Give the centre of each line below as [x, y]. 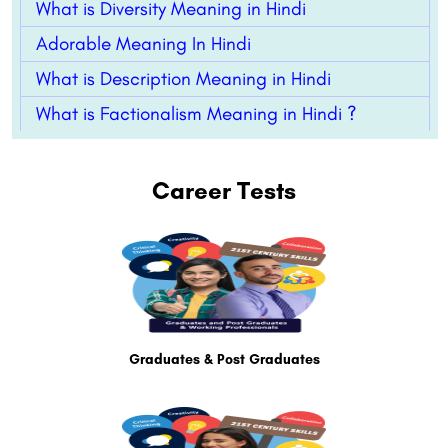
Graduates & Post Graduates [224, 360]
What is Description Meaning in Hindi [183, 79]
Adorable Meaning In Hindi [143, 44]
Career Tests [224, 191]
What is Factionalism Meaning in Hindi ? [196, 114]
